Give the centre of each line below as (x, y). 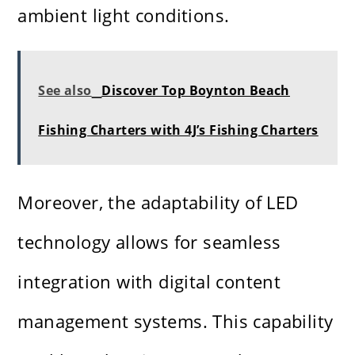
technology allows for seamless (149, 242)
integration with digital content (149, 282)
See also (65, 91)
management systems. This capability (176, 321)
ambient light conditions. (124, 15)
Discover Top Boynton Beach (196, 91)
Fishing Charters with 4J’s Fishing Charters (178, 130)
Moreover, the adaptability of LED (158, 202)
